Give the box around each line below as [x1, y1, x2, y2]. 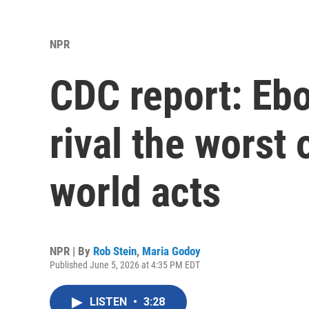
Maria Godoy [142, 244, 201, 259]
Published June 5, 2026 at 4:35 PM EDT [50, 259, 200, 271]
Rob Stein [93, 244, 137, 259]
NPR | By [50, 244, 93, 259]
